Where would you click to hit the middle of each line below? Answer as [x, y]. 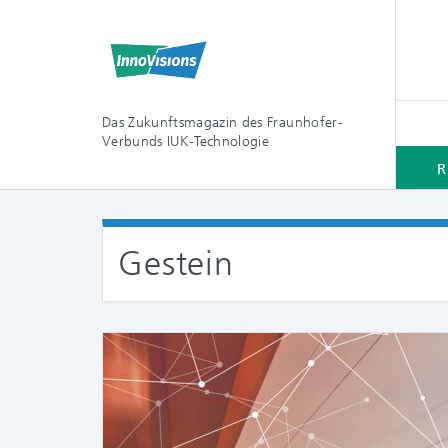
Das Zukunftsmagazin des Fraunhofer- [222, 122]
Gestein [176, 263]
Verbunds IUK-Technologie [186, 141]
